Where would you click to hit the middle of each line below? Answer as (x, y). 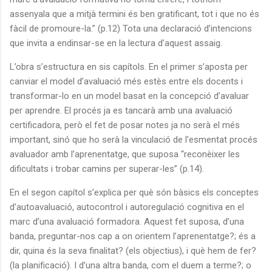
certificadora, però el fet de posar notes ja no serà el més (125, 125)
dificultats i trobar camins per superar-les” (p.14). (107, 168)
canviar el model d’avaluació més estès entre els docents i (126, 81)
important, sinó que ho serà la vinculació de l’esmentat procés (134, 139)
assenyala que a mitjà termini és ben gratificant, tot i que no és (134, 14)
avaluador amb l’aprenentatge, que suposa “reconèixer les (125, 154)
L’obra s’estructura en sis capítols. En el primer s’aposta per (129, 66)
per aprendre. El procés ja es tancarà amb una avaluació (121, 110)
